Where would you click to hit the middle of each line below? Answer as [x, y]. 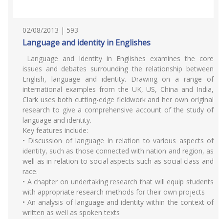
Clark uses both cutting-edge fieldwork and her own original [118, 99]
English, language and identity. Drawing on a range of [118, 79]
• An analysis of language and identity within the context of [118, 202]
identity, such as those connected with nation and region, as [118, 151]
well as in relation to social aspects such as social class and [118, 161]
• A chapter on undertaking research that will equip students [118, 182]
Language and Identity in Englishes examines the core [118, 58]
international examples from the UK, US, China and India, [118, 89]
